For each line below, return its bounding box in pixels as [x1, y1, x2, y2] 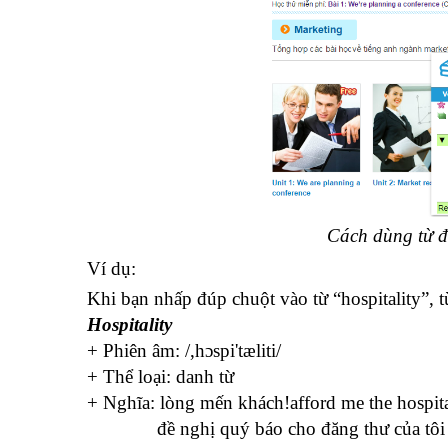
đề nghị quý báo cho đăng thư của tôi [87, 418, 445, 439]
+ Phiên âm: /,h [87, 340, 205, 361]
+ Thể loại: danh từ [87, 366, 234, 387]
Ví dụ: [87, 258, 136, 279]
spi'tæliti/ [213, 340, 281, 361]
